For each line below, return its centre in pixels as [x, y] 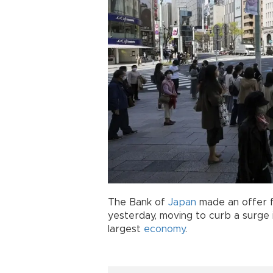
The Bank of [138, 202]
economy [165, 229]
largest [126, 229]
